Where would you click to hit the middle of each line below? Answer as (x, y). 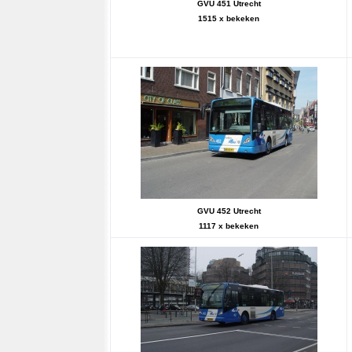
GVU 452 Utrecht (229, 211)
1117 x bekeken (229, 226)
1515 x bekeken (229, 18)
